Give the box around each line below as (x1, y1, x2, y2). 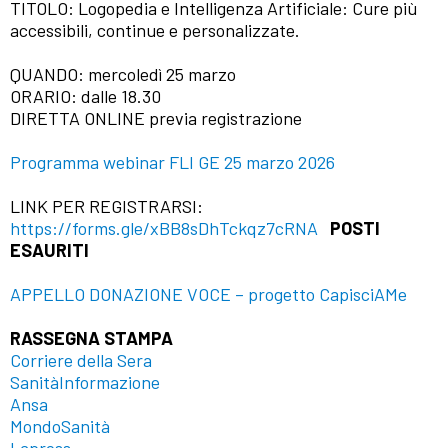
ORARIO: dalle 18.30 (10, 85, 161, 108)
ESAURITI (10, 239, 89, 262)
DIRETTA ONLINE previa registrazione (10, 107, 302, 130)
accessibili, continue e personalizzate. (10, 19, 300, 42)
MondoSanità (10, 415, 110, 438)
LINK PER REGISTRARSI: (10, 195, 203, 218)
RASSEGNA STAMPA (10, 327, 173, 350)
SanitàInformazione (10, 371, 160, 394)
